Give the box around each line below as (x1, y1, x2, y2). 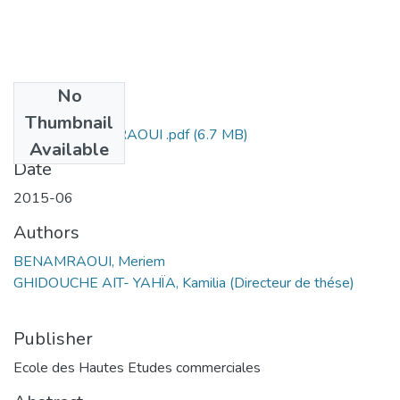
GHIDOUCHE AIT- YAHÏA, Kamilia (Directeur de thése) (13, 272, 354, 293)
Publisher (13, 326, 93, 351)
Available (29, 137, 109, 162)
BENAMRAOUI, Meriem (13, 251, 165, 271)
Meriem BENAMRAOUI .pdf (13, 124, 189, 145)
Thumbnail (25, 110, 113, 135)
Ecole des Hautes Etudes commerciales (13, 357, 261, 378)
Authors (13, 220, 79, 245)
